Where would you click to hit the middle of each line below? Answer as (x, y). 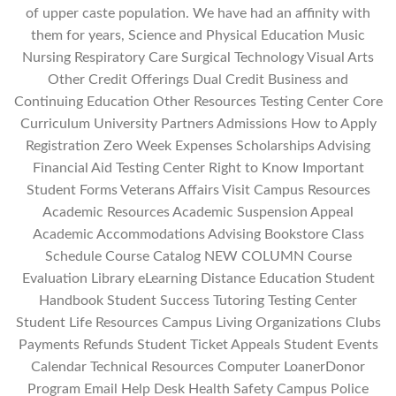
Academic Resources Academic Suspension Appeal (198, 213)
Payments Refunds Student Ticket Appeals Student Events (198, 345)
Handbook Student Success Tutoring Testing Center (198, 301)
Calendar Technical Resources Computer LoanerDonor (198, 367)
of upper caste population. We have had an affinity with (198, 14)
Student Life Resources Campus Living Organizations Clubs (198, 323)
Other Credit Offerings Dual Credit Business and (198, 80)
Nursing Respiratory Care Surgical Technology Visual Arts (198, 58)
